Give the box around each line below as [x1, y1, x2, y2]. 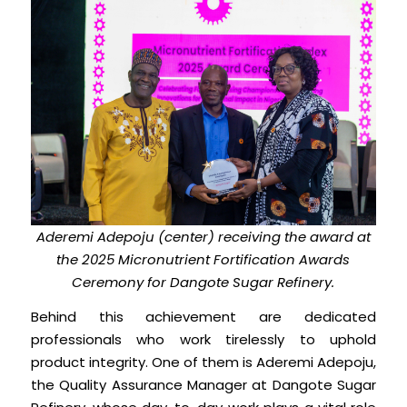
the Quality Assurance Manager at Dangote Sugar [30, 374, 377, 394]
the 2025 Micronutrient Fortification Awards [56, 250, 351, 270]
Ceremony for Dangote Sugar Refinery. [72, 273, 335, 293]
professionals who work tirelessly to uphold [30, 329, 377, 349]
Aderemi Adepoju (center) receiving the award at [35, 227, 371, 247]
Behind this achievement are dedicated [30, 306, 377, 326]
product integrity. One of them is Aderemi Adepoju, [30, 352, 377, 372]
